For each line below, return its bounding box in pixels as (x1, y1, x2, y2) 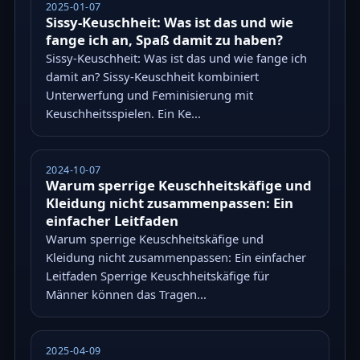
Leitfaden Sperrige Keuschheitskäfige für (45, 268, 269, 284)
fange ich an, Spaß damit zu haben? (45, 31, 283, 50)
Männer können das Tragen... (45, 286, 207, 303)
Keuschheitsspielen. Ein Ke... (45, 105, 201, 122)
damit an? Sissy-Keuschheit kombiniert (45, 68, 259, 85)
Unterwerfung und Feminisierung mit (45, 87, 253, 104)
